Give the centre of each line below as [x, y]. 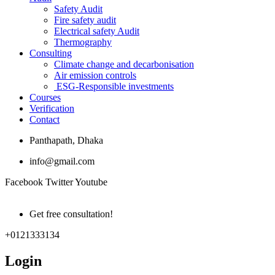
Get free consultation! [71, 214]
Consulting [51, 53]
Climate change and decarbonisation [124, 64]
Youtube [91, 182]
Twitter [59, 182]
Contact [45, 119]
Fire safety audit [85, 20]
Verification [52, 108]
